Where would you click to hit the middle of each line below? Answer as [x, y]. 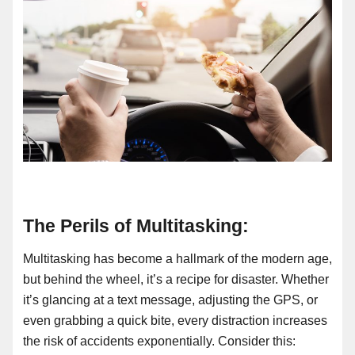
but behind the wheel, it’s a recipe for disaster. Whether [176, 280]
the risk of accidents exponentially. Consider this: [159, 342]
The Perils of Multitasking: [136, 226]
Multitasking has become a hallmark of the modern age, [177, 259]
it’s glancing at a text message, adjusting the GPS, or [170, 300]
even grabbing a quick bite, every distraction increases [175, 321]
